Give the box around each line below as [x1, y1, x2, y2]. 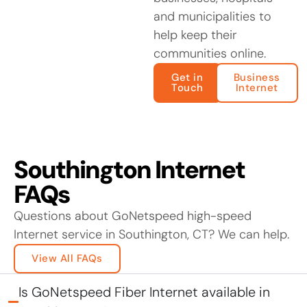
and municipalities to [153, 8, 271, 25]
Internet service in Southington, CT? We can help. [14, 225, 289, 243]
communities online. [153, 45, 266, 62]
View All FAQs [32, 251, 103, 265]
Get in [171, 70, 204, 84]
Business [233, 70, 280, 84]
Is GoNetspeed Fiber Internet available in [18, 282, 270, 301]
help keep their [153, 26, 237, 43]
